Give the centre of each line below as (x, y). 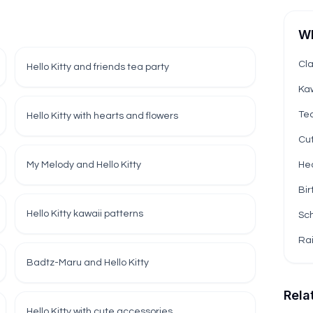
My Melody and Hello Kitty (84, 165)
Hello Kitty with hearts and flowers (102, 116)
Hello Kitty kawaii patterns (85, 214)
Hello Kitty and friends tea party (98, 67)
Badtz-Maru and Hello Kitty (88, 263)
